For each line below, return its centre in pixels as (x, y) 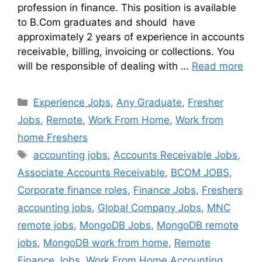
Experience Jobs (72, 103)
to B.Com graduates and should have (106, 23)
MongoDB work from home (106, 243)
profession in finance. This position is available (127, 8)
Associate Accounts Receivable (91, 173)
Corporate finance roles (73, 190)
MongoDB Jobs (115, 225)
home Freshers (53, 138)
